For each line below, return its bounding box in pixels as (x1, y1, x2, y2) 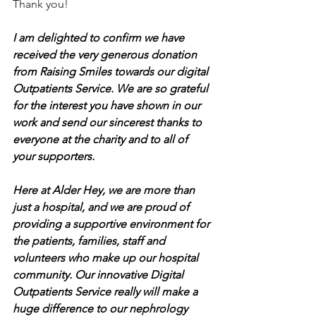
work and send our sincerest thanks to (13, 116, 205, 130)
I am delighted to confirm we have (13, 31, 187, 45)
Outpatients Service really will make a (13, 285, 200, 299)
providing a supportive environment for (13, 217, 212, 231)
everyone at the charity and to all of (13, 133, 190, 147)
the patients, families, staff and (13, 234, 168, 248)
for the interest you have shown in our (13, 99, 203, 113)
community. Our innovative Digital (13, 268, 186, 282)
